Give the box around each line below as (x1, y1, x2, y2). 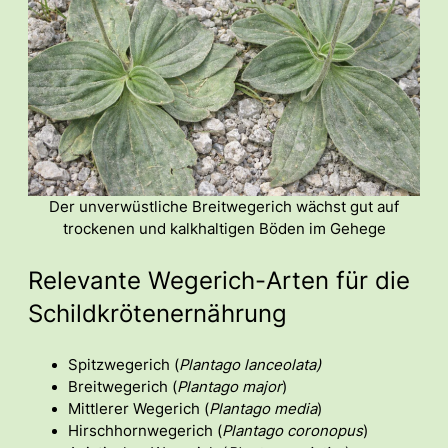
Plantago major (177, 377, 282, 396)
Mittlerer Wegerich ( (68, 399, 209, 418)
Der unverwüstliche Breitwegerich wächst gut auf (49, 197, 399, 216)
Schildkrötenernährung (28, 298, 287, 328)
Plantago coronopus (222, 421, 363, 440)
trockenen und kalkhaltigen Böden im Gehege (62, 219, 386, 238)
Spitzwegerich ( (68, 355, 179, 374)
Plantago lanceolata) (179, 355, 321, 374)
